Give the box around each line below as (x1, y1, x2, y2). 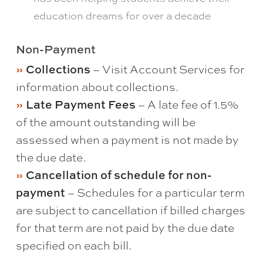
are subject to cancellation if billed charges (15, 203, 245, 218)
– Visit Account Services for (90, 62, 245, 77)
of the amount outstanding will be (15, 114, 195, 130)
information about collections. (15, 79, 178, 95)
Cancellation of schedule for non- (25, 167, 212, 183)
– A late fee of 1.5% (135, 97, 238, 113)
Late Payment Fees (25, 96, 136, 113)
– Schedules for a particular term (65, 185, 245, 201)
